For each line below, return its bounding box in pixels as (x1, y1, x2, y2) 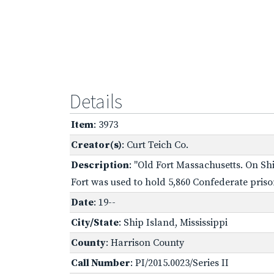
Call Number (71, 256, 130, 269)
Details (70, 89, 122, 114)
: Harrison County (106, 236, 184, 249)
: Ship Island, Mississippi (119, 216, 228, 229)
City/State (71, 216, 119, 229)
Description (71, 158, 129, 171)
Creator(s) (71, 138, 122, 151)
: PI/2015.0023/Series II (130, 256, 229, 269)
